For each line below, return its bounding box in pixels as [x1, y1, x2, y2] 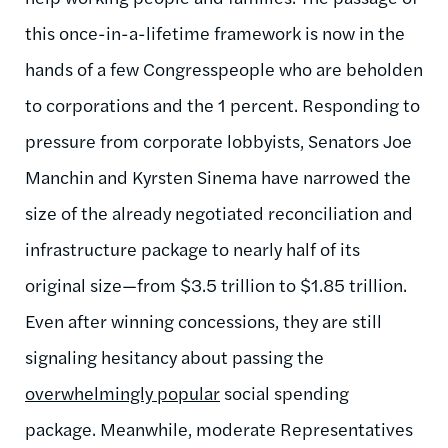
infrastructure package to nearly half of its [25, 235, 360, 261]
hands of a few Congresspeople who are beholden [25, 55, 423, 81]
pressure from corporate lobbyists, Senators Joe [25, 127, 412, 153]
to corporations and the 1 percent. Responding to [25, 91, 420, 117]
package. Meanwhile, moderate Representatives [25, 415, 413, 441]
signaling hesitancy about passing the [25, 343, 324, 369]
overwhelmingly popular [25, 379, 220, 405]
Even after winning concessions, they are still [25, 307, 382, 333]
